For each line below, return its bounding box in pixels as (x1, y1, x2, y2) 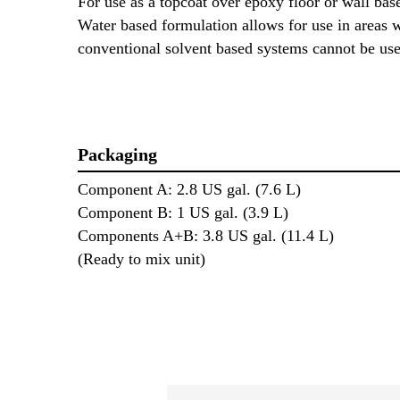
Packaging (78, 145, 157, 165)
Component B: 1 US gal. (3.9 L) (78, 204, 288, 222)
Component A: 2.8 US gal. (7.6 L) (78, 180, 301, 199)
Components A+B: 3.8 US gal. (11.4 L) (78, 227, 334, 246)
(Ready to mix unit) (78, 250, 205, 269)
